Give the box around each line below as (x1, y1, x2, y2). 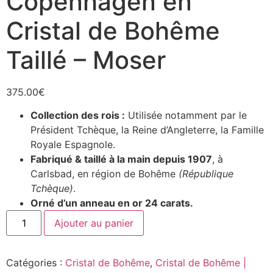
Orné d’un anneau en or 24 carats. (30, 197, 193, 210)
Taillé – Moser (6, 44, 166, 75)
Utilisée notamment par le (125, 109, 247, 122)
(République (179, 168, 233, 180)
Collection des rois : (30, 109, 125, 122)
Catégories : (6, 257, 65, 269)
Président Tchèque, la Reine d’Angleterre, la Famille (30, 124, 264, 136)
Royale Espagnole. (30, 138, 115, 151)
